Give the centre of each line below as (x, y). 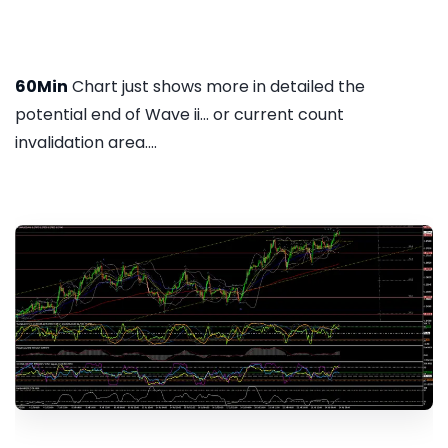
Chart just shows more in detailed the (216, 86)
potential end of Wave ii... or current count (179, 114)
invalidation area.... (86, 142)
